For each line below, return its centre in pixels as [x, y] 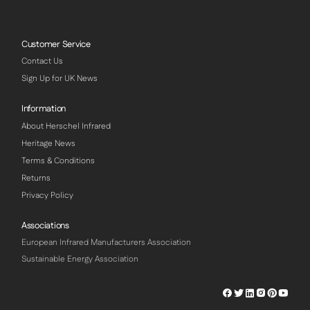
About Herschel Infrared [66, 126]
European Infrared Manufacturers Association [106, 243]
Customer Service [56, 44]
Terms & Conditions [58, 161]
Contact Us [42, 61]
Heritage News [48, 143]
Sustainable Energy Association [80, 259]
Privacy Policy [47, 195]
